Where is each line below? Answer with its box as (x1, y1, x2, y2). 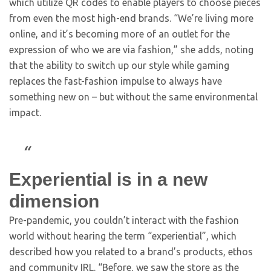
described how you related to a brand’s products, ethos (9, 246, 253, 257)
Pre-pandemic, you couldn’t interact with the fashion (9, 215, 239, 226)
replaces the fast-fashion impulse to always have (9, 76, 222, 87)
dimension (9, 191, 99, 211)
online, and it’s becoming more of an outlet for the (9, 28, 230, 39)
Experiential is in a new (9, 169, 207, 189)
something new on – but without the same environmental (9, 91, 258, 102)
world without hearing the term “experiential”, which (9, 230, 237, 241)
